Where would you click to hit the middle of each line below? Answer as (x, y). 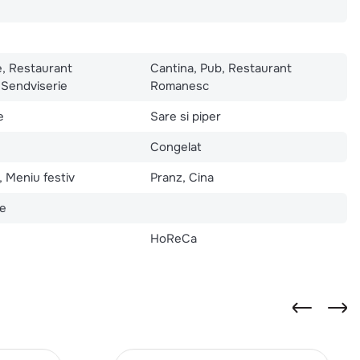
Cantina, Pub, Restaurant (221, 68)
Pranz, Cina (182, 177)
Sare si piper (186, 116)
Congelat (176, 147)
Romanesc (180, 86)
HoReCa (174, 238)
